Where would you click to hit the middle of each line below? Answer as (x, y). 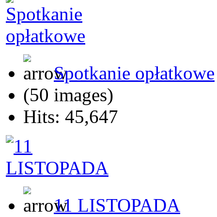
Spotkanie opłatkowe (134, 73)
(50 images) (68, 95)
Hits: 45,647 (71, 116)
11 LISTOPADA (117, 205)
